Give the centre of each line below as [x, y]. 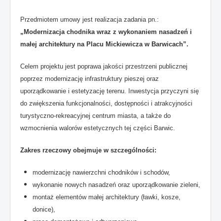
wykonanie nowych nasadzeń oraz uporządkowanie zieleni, [116, 185]
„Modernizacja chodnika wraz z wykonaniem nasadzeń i [106, 32]
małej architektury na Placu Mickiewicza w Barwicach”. [104, 44]
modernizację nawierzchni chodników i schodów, [101, 172]
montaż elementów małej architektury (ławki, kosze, [107, 197]
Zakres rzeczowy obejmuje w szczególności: [88, 150]
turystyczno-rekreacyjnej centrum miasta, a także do [95, 116]
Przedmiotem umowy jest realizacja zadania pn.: [90, 19]
